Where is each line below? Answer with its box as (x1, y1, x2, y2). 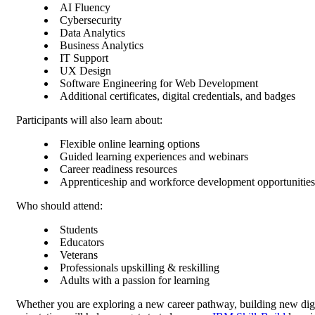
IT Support (60, 52, 108, 65)
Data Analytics (60, 27, 125, 39)
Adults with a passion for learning (60, 274, 210, 287)
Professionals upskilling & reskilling (60, 262, 219, 274)
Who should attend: (16, 200, 103, 212)
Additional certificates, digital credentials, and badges (60, 90, 295, 103)
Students (60, 224, 98, 236)
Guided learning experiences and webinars (60, 150, 248, 163)
